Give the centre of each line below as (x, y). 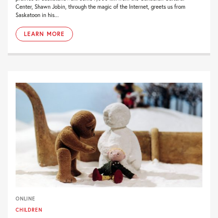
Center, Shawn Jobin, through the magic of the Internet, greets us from (100, 6)
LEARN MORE (44, 34)
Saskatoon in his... (37, 15)
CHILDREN (29, 210)
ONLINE (26, 199)
